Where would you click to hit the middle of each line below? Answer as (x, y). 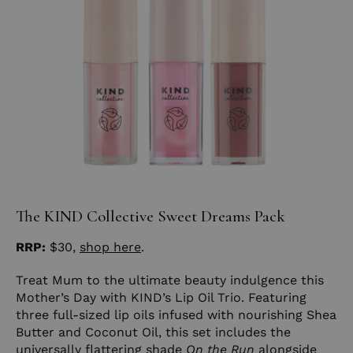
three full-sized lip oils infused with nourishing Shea (176, 314)
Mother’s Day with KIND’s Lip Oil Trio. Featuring (161, 297)
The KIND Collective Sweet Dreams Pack (150, 216)
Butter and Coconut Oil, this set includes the (153, 332)
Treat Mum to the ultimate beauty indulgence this (170, 280)
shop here (110, 247)
